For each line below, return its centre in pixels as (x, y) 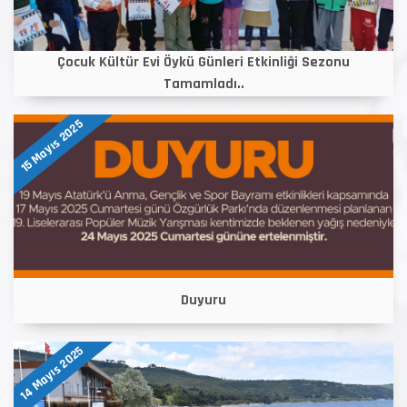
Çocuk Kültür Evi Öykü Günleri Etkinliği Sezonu (203, 62)
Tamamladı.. (203, 84)
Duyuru (203, 300)
